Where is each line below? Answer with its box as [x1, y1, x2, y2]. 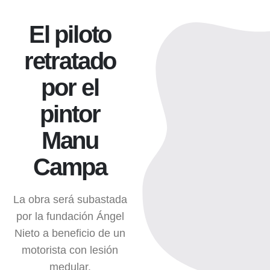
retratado [24, 47, 116, 74]
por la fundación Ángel [16, 210, 124, 223]
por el [41, 74, 99, 101]
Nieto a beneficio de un [14, 227, 125, 240]
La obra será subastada [13, 193, 127, 206]
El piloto [28, 20, 111, 48]
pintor [40, 100, 100, 127]
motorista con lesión [22, 244, 118, 257]
